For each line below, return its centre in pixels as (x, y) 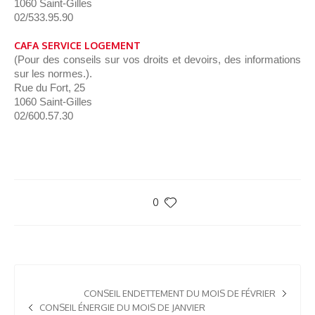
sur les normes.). (53, 74)
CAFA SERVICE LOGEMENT (78, 46)
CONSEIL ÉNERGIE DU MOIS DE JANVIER (122, 308)
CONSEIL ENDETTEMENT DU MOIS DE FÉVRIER (180, 294)
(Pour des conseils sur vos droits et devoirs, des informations (157, 60)
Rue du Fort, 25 (50, 88)
